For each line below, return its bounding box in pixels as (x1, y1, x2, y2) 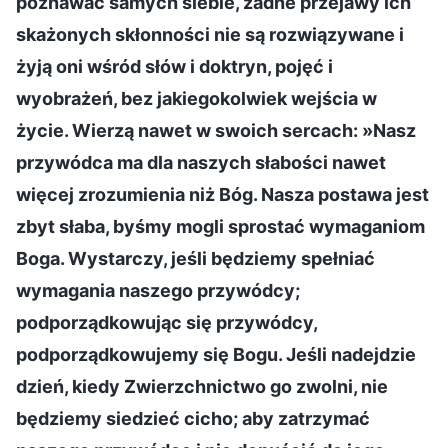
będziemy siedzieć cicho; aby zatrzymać (16, 407, 370, 429)
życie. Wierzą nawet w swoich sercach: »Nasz (16, 119, 416, 141)
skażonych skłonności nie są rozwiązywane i (16, 23, 404, 45)
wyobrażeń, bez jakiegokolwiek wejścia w (16, 87, 377, 109)
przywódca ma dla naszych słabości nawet (16, 151, 386, 173)
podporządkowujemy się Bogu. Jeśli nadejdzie (16, 343, 416, 365)
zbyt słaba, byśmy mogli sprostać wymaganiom (16, 215, 425, 237)
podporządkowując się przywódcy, (16, 311, 317, 333)
